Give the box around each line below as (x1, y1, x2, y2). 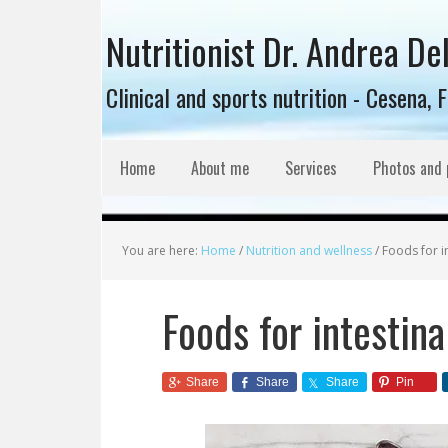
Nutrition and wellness (246, 242, 372, 259)
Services (285, 156, 337, 180)
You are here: (122, 242, 201, 259)
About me (191, 156, 249, 180)
